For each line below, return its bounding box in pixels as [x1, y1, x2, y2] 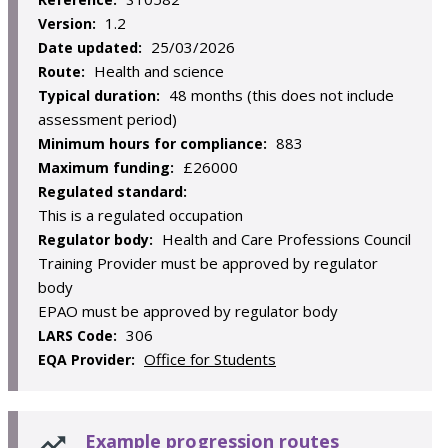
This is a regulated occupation [38, 205, 243, 225]
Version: [38, 14, 100, 33]
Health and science [94, 61, 224, 81]
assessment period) [38, 109, 177, 129]
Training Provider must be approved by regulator [38, 253, 378, 273]
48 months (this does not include [169, 85, 394, 105]
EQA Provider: [38, 350, 139, 369]
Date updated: [38, 38, 146, 57]
